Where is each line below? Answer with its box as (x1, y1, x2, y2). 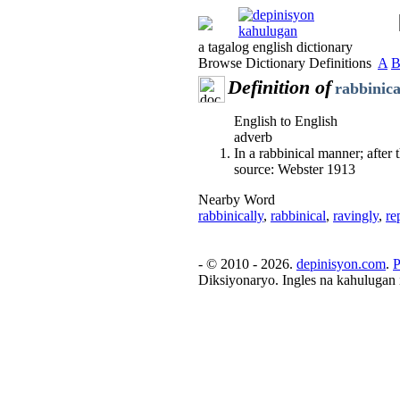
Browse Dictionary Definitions (198, 55, 378, 71)
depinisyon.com (296, 256, 386, 271)
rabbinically (198, 208, 263, 223)
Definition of (228, 76, 331, 98)
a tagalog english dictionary (198, 39, 353, 54)
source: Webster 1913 (234, 162, 355, 177)
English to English (234, 113, 337, 129)
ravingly (333, 208, 379, 223)
